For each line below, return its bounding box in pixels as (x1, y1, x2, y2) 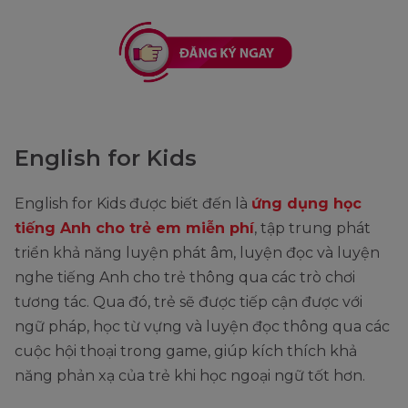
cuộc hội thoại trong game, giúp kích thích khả (15, 342, 357, 361)
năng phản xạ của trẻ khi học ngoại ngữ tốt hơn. (15, 367, 365, 385)
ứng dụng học (251, 195, 362, 213)
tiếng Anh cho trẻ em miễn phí (15, 219, 254, 238)
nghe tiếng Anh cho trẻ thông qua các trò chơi (15, 269, 355, 287)
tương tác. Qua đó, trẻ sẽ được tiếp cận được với (15, 293, 362, 311)
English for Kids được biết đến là (15, 195, 251, 213)
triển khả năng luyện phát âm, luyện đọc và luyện (15, 244, 380, 262)
